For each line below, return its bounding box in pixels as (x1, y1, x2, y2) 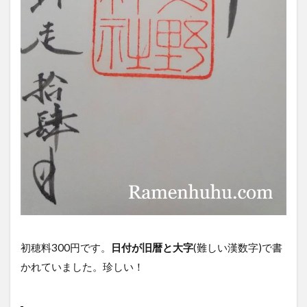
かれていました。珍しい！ (21, 260, 144, 273)
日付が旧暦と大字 (111, 241, 193, 254)
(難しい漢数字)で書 (193, 241, 282, 254)
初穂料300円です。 (21, 241, 111, 254)
